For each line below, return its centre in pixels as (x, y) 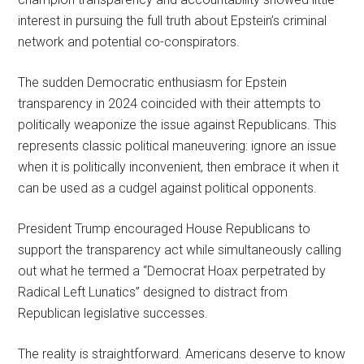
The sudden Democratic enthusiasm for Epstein (153, 82)
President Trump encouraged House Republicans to (165, 228)
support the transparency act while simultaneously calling (180, 249)
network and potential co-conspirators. (129, 41)
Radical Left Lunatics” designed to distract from (153, 292)
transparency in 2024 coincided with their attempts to (170, 103)
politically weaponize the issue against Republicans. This (178, 124)
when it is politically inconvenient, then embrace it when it (179, 167)
